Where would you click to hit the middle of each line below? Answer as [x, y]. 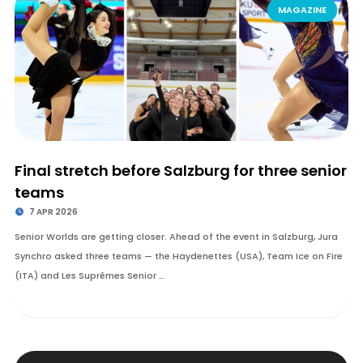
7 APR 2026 [53, 212]
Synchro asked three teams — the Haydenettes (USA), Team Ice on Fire [178, 256]
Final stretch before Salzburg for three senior [180, 171]
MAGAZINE [303, 10]
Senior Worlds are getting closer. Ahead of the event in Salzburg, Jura [176, 237]
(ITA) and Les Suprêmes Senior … [89, 275]
